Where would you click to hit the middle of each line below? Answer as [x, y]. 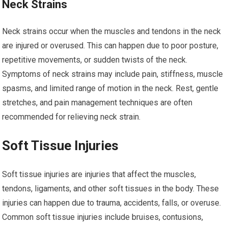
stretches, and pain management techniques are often [97, 103]
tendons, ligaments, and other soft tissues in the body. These [111, 189]
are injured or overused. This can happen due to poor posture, [110, 46]
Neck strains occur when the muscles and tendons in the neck [112, 31]
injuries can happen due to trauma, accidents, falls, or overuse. [112, 203]
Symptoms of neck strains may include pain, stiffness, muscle [113, 74]
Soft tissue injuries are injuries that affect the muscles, [99, 174]
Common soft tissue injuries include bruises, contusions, [103, 217]
